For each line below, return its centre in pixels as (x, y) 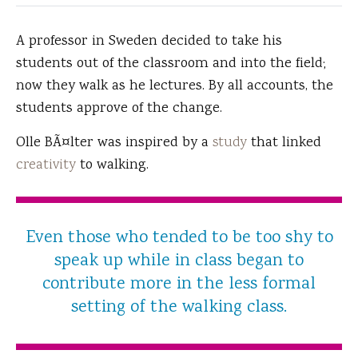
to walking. (112, 166)
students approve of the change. (119, 109)
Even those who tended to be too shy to (179, 239)
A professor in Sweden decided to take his (149, 42)
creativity (46, 166)
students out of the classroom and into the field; (171, 64)
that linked (284, 143)
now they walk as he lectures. (112, 87)
